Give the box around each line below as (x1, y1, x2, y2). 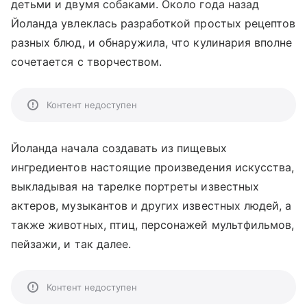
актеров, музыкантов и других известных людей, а (11, 199, 292, 212)
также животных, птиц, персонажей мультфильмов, (11, 218, 295, 232)
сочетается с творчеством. (11, 55, 162, 69)
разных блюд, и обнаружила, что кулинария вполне (11, 36, 293, 49)
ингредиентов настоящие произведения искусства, (11, 160, 295, 174)
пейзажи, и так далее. (11, 237, 132, 251)
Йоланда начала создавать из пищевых (11, 141, 227, 155)
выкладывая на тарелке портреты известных (11, 180, 259, 193)
